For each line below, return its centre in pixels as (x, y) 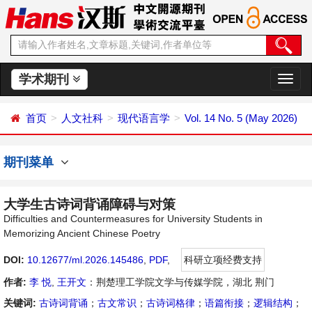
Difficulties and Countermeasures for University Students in (133, 219)
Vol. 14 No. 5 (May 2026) (241, 118)
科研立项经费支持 (223, 260)
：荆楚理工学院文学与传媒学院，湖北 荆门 (180, 282)
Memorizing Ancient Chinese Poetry (82, 233)
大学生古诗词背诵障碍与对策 (89, 204)
